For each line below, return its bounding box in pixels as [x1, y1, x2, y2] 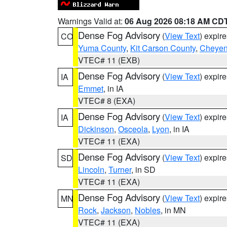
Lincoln [78, 164, 104, 175]
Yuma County [78, 42, 126, 54]
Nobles [135, 204, 161, 216]
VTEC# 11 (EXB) [78, 54, 140, 66]
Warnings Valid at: [58, 15, 125, 27]
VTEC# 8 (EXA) [78, 95, 135, 106]
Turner [108, 164, 131, 175]
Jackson [101, 204, 131, 216]
